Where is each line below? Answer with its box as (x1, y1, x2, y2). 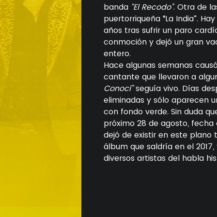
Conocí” (103, 83, 133, 94)
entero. (103, 48, 131, 60)
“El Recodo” (130, 1, 173, 13)
